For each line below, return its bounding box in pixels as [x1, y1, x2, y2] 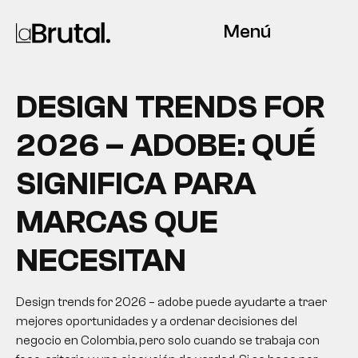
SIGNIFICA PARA [16, 165, 257, 202]
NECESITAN [16, 242, 186, 279]
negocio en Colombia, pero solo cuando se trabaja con [16, 333, 320, 348]
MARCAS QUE [16, 204, 218, 241]
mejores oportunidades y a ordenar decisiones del [16, 314, 297, 328]
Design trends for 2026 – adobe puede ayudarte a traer [16, 295, 327, 309]
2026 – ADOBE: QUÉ [16, 127, 316, 164]
